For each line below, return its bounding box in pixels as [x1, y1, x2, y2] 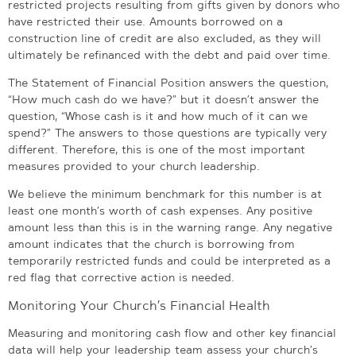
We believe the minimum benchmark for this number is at [8, 186, 322, 201]
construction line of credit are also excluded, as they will [8, 30, 321, 45]
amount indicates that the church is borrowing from [8, 236, 295, 251]
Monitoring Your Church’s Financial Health [8, 296, 270, 314]
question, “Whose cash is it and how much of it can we [8, 108, 308, 123]
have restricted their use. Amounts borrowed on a [8, 14, 283, 29]
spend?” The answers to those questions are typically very [8, 125, 327, 140]
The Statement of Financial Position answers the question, [8, 75, 328, 90]
